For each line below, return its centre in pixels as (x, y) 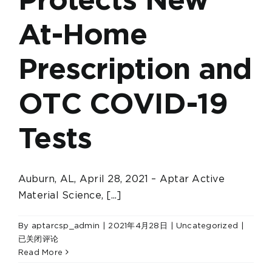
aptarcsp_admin (66, 225)
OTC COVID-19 (123, 103)
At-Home (83, 34)
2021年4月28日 (138, 225)
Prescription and (135, 68)
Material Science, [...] (70, 195)
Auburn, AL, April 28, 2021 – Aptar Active (121, 178)
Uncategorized (207, 225)
